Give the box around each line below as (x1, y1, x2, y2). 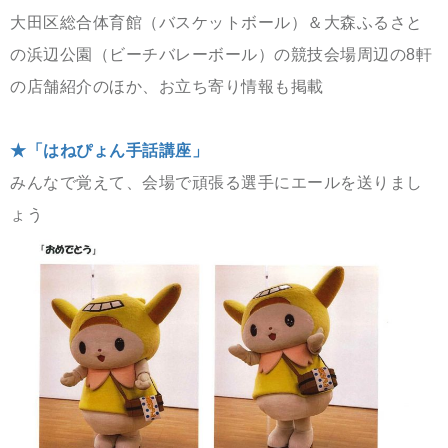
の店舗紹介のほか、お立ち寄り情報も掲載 (10, 78, 324, 96)
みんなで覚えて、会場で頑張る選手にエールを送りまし (10, 174, 423, 192)
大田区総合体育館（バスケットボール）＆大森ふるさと (10, 14, 423, 32)
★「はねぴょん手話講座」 (10, 142, 208, 160)
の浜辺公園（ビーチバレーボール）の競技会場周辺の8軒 (10, 46, 432, 64)
